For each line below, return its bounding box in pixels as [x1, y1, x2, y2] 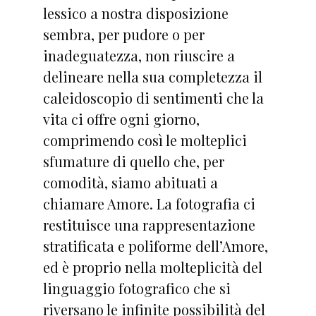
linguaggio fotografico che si [42, 278, 231, 298]
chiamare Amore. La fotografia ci [42, 193, 255, 213]
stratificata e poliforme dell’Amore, [42, 236, 268, 255]
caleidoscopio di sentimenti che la [42, 87, 264, 107]
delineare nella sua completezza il [42, 66, 262, 86]
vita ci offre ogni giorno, [42, 109, 200, 128]
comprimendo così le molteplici [42, 130, 247, 150]
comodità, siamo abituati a [42, 172, 218, 192]
